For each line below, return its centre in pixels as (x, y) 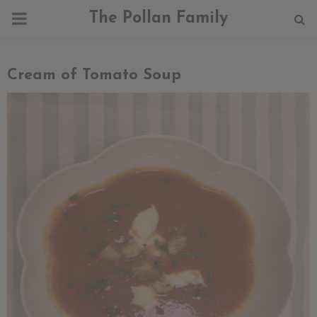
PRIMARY (47, 18)
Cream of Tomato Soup (94, 75)
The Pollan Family (158, 19)
